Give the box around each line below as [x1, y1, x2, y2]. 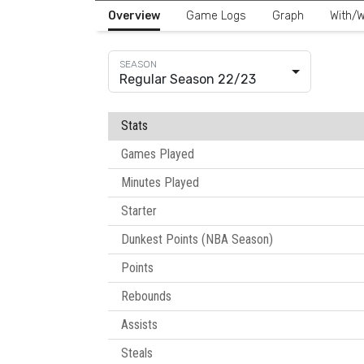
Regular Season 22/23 [119, 71, 256, 88]
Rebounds [121, 288, 171, 305]
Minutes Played [121, 175, 199, 191]
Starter [121, 203, 157, 219]
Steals [121, 345, 153, 362]
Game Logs [186, 9, 246, 24]
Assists [121, 317, 158, 333]
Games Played [121, 146, 194, 162]
